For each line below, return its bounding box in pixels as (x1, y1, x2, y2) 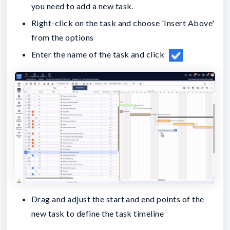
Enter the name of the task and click (31, 49, 166, 59)
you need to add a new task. (31, 1, 133, 11)
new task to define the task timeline (31, 208, 164, 219)
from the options (31, 32, 94, 42)
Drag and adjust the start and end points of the (31, 194, 204, 204)
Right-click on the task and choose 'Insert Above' (31, 17, 215, 28)
